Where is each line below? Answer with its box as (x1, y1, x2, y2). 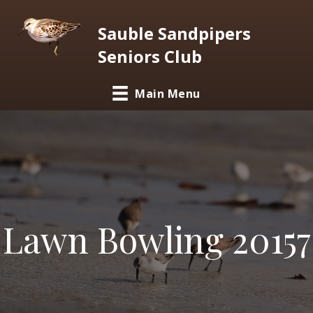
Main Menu (135, 85, 201, 101)
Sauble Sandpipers (98, 22, 251, 45)
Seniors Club (98, 45, 202, 68)
